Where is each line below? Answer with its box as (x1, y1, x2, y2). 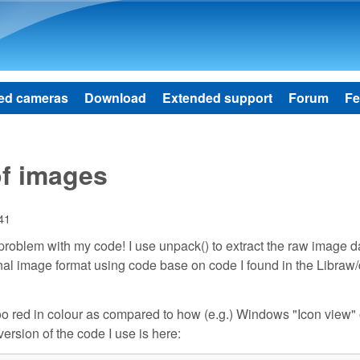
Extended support (162, 88, 272, 107)
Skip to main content (103, 3, 219, 22)
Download (84, 88, 146, 107)
